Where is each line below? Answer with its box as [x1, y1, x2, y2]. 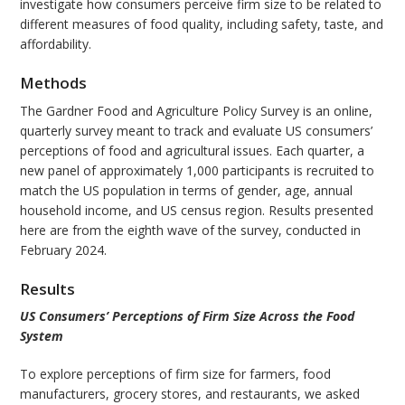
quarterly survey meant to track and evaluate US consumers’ [20, 121, 373, 139]
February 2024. [20, 240, 108, 259]
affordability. [20, 35, 92, 53]
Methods [20, 72, 88, 94]
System [20, 327, 64, 345]
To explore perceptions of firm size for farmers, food [20, 365, 332, 383]
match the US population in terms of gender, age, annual [20, 181, 353, 199]
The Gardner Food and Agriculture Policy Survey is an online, [20, 101, 373, 119]
